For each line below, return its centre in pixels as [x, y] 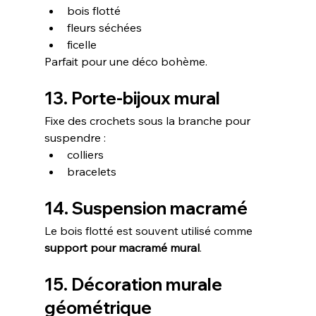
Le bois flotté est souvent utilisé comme [150, 230]
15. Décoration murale [135, 284]
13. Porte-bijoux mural [132, 98]
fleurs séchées [104, 27]
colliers [85, 154]
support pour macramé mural [122, 247]
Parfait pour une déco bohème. [126, 61]
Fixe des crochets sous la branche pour [148, 120]
